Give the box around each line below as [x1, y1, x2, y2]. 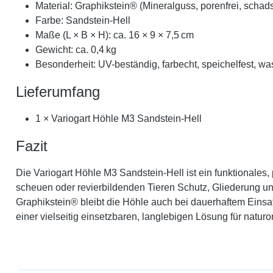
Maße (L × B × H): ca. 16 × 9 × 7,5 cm [35, 29, 194, 40]
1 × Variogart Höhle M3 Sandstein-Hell [35, 113, 202, 124]
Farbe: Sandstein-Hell [35, 15, 130, 26]
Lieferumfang [16, 83, 100, 100]
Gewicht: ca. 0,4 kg [35, 44, 116, 55]
